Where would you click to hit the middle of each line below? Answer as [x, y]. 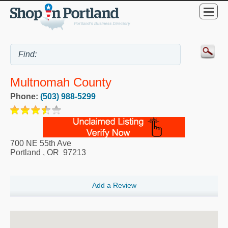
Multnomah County [61, 82]
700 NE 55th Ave [41, 143]
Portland [25, 152]
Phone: [25, 96]
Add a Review [114, 186]
